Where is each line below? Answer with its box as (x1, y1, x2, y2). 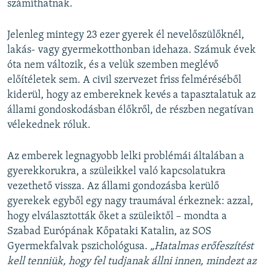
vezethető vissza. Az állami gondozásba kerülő (7, 180, 219, 192)
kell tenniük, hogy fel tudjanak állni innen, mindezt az (7, 255, 256, 267)
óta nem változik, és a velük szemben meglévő (7, 59, 219, 71)
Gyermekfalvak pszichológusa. (7, 240, 150, 252)
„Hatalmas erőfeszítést (150, 240, 253, 252)
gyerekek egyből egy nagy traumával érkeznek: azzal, (7, 195, 253, 207)
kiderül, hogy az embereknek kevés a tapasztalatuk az (7, 89, 256, 101)
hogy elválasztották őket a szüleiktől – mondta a (7, 210, 227, 222)
